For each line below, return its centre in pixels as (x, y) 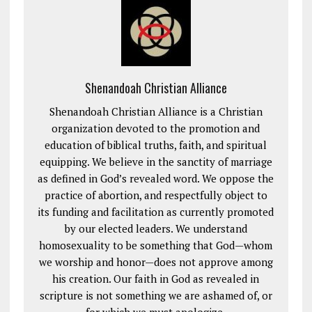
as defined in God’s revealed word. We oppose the (156, 179)
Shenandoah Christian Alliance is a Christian (156, 112)
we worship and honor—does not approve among (156, 262)
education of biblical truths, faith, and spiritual (156, 145)
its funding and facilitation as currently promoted (156, 212)
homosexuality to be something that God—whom (156, 245)
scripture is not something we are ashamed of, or (156, 296)
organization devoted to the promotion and (156, 128)
